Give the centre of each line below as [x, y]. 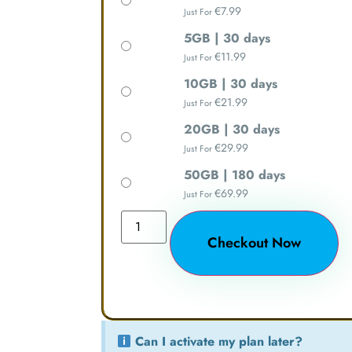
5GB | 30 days [227, 38]
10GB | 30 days [231, 84]
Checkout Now [255, 243]
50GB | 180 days [235, 175]
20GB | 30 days [232, 130]
